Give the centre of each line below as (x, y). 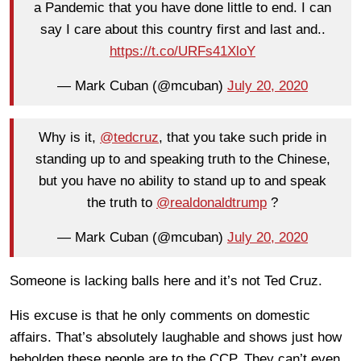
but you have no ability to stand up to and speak (183, 181)
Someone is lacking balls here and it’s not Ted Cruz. (166, 280)
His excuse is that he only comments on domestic (160, 315)
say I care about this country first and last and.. (183, 30)
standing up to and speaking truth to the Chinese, (183, 160)
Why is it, (69, 138)
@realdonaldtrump (212, 203)
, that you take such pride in (243, 138)
